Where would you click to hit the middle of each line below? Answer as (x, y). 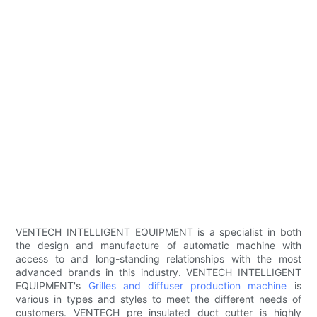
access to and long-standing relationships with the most (158, 259)
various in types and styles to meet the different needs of (158, 299)
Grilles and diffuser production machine (188, 286)
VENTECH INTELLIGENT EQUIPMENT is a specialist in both (158, 232)
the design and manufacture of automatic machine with (158, 246)
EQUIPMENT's (52, 286)
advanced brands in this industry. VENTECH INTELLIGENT (158, 272)
